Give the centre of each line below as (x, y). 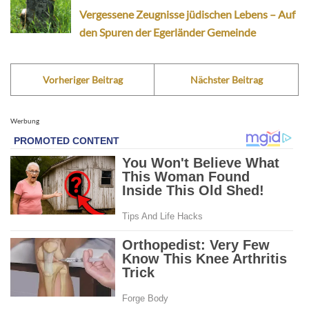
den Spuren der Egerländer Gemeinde (168, 32)
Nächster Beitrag (226, 80)
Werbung (25, 121)
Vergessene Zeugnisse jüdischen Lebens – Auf (187, 14)
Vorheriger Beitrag (82, 80)
